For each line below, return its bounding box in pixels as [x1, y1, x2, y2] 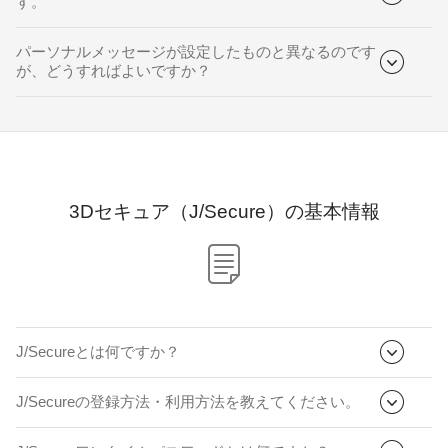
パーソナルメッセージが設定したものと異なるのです [16, 42, 376, 60]
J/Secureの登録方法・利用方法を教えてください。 [16, 392, 360, 410]
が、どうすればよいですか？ [16, 61, 211, 79]
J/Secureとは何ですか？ [16, 342, 180, 360]
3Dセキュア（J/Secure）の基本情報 [68, 200, 380, 222]
